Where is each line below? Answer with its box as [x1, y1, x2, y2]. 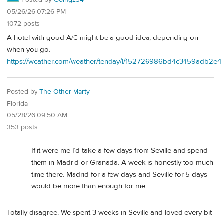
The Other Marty [39, 87, 90, 97]
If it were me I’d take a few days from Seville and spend [31, 146, 208, 156]
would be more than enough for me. [31, 182, 147, 191]
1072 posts [7, 19, 40, 28]
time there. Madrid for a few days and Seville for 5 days [31, 170, 207, 180]
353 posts [7, 123, 37, 132]
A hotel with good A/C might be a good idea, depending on [7, 33, 198, 42]
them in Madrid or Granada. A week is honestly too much [31, 158, 213, 168]
